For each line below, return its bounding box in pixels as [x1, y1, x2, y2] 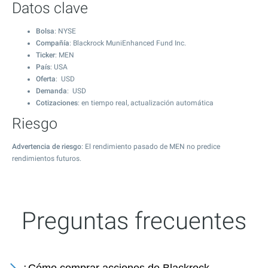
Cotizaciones [36, 99, 78, 107]
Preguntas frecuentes [22, 207, 246, 235]
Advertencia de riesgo [12, 142, 81, 151]
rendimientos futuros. [12, 154, 81, 163]
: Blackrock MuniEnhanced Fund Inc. [69, 39, 186, 47]
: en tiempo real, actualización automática [78, 99, 214, 107]
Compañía [36, 39, 69, 47]
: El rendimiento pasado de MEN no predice [81, 142, 220, 151]
